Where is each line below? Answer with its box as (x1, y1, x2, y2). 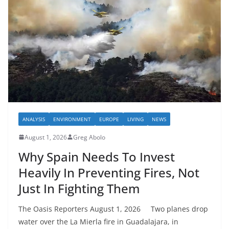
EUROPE (99, 115, 119, 123)
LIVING (127, 115, 144, 123)
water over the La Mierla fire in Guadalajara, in (18, 216, 178, 226)
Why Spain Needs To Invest (18, 148, 175, 165)
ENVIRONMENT (53, 115, 91, 123)
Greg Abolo (73, 132, 105, 142)
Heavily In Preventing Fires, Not (18, 164, 199, 181)
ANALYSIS (22, 115, 45, 123)
